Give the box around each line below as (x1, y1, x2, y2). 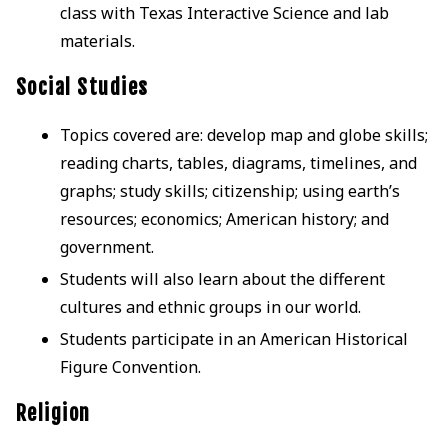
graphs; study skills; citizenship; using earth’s (59, 179, 400, 202)
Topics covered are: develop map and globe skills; (59, 123, 428, 146)
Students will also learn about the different (59, 267, 385, 290)
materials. (59, 29, 135, 52)
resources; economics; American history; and (59, 207, 389, 230)
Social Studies (15, 74, 149, 100)
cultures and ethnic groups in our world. (59, 295, 361, 318)
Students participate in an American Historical (59, 327, 408, 350)
